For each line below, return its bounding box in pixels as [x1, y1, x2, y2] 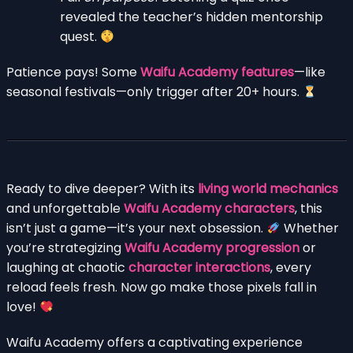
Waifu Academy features [140, 63, 294, 82]
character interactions [128, 258, 270, 277]
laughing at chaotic [6, 258, 128, 277]
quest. [60, 28, 100, 46]
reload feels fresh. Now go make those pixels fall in [6, 278, 317, 297]
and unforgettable [6, 199, 124, 218]
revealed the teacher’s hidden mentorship [60, 8, 323, 27]
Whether [281, 219, 340, 238]
